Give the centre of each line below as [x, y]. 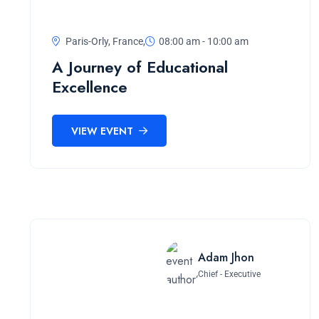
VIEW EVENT [104, 131]
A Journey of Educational [140, 67]
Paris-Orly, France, [104, 42]
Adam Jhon [226, 257]
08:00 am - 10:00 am [204, 42]
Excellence [90, 87]
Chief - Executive [229, 274]
